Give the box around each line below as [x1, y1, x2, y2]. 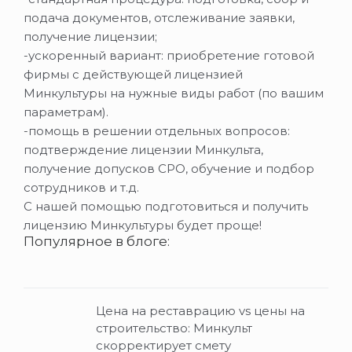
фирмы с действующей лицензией [24, 67, 243, 82]
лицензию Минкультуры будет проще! [24, 218, 262, 233]
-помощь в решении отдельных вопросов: [24, 123, 290, 138]
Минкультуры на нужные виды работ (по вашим [24, 86, 324, 101]
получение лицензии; [24, 29, 157, 44]
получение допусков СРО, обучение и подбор [24, 161, 314, 176]
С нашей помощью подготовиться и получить [24, 199, 308, 214]
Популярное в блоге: [24, 233, 170, 249]
